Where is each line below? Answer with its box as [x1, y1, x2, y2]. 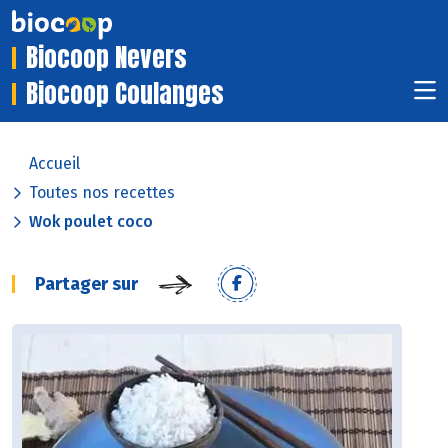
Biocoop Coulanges [26, 75, 224, 113]
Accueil [29, 154, 80, 174]
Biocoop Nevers [26, 39, 187, 77]
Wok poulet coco [29, 212, 153, 232]
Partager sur [35, 273, 138, 296]
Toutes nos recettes [29, 183, 175, 203]
